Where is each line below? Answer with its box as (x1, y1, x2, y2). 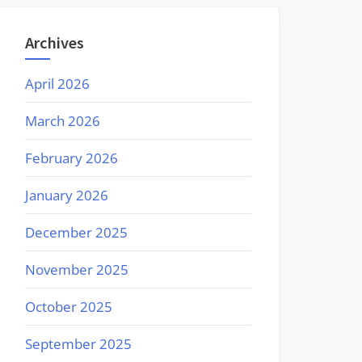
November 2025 (25, 259, 128, 279)
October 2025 (25, 297, 112, 316)
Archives (25, 32, 84, 54)
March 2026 (25, 111, 100, 130)
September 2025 (25, 334, 132, 353)
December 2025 (25, 222, 128, 242)
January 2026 (25, 185, 108, 204)
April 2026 (25, 74, 90, 93)
